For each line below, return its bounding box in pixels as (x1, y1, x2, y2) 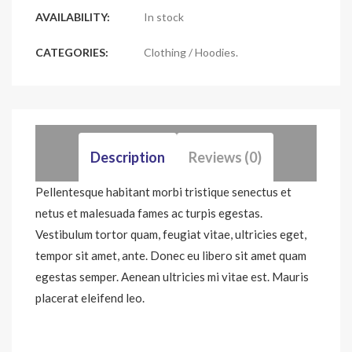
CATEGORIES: (35, 46, 108, 59)
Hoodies (195, 46, 236, 59)
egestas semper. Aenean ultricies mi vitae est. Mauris (35, 269, 309, 284)
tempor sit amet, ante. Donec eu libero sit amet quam (35, 248, 306, 262)
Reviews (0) (189, 148, 262, 166)
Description (90, 148, 165, 166)
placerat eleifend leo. (35, 291, 145, 305)
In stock (144, 10, 184, 24)
